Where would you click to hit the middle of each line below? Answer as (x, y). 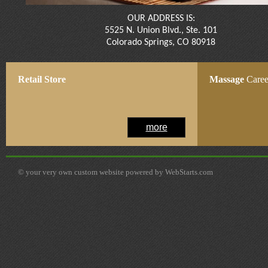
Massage (228, 79)
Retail (31, 79)
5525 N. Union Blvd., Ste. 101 (161, 31)
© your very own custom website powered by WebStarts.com (115, 172)
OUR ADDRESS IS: (161, 19)
